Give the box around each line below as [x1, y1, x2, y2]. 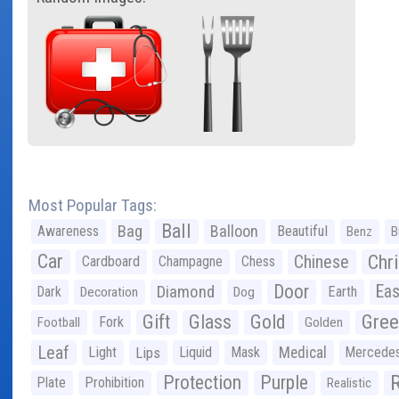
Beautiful [277, 222, 328, 240]
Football [37, 313, 80, 330]
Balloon [210, 221, 258, 240]
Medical [279, 343, 327, 362]
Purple [260, 370, 308, 394]
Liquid [179, 343, 212, 361]
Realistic [327, 374, 371, 391]
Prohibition [85, 373, 144, 391]
